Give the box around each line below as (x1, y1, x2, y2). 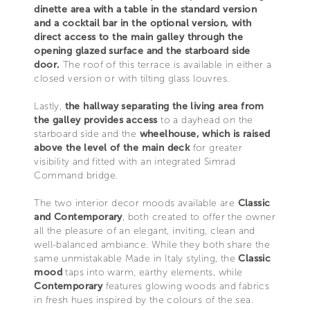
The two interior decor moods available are (34, 197, 238, 209)
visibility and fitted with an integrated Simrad (34, 155, 236, 167)
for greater (190, 141, 242, 154)
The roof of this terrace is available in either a (62, 58, 272, 71)
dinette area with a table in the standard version (34, 3, 257, 15)
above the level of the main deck (34, 141, 190, 154)
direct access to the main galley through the (34, 30, 243, 43)
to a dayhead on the (161, 113, 253, 126)
